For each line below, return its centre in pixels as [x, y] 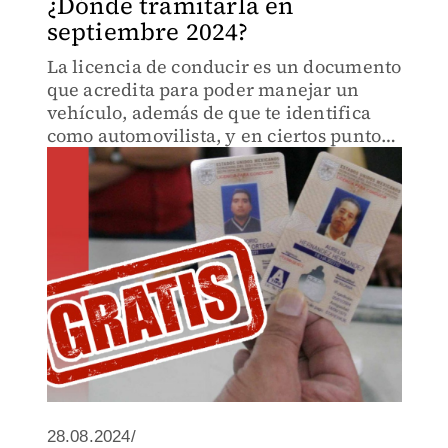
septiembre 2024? [147, 31]
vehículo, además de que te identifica [208, 112]
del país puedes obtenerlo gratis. [187, 158]
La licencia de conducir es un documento [224, 66]
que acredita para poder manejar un [203, 89]
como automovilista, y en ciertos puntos [218, 135]
